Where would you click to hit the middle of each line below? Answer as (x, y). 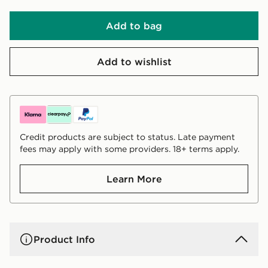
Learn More (134, 179)
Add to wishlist (134, 62)
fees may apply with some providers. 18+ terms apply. (130, 149)
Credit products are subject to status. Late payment (127, 137)
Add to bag (134, 26)
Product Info (64, 240)
